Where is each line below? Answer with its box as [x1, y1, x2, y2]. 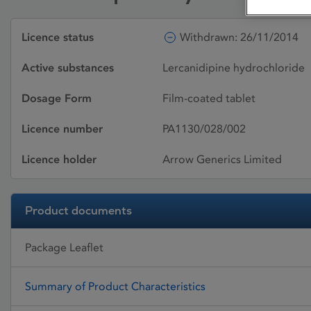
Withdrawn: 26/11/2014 [180, 31, 299, 44]
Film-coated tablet [162, 92, 255, 105]
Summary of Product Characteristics [25, 279, 205, 293]
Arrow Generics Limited [162, 153, 282, 166]
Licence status [22, 31, 94, 44]
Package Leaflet [25, 240, 103, 254]
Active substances [22, 61, 114, 74]
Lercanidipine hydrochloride [162, 61, 305, 74]
